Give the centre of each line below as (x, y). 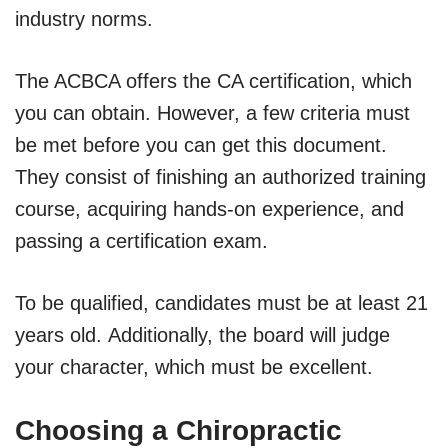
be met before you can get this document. (201, 144)
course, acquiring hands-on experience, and (209, 208)
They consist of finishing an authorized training (220, 176)
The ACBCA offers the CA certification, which (213, 80)
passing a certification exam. (141, 240)
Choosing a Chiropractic (178, 430)
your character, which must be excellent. (194, 366)
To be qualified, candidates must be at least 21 (221, 302)
